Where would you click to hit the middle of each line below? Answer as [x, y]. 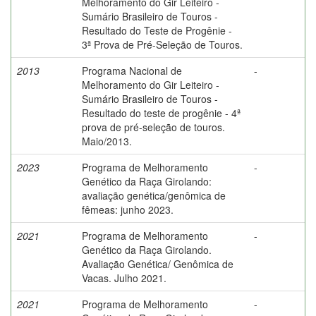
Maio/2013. [107, 141]
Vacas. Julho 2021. [124, 278]
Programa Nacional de [132, 70]
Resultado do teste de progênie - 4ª [161, 113]
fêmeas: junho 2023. [128, 209]
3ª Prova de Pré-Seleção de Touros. [162, 44]
